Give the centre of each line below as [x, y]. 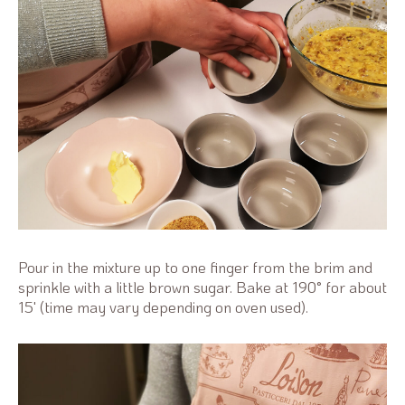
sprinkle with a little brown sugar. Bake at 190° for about [202, 286]
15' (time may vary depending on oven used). [163, 306]
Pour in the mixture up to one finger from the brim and [195, 266]
